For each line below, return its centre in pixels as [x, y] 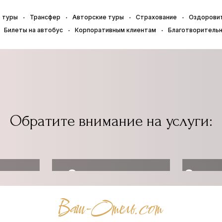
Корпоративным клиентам [115, 30]
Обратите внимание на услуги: [111, 121]
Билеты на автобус [33, 30]
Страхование [156, 17]
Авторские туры [98, 17]
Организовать [111, 173]
